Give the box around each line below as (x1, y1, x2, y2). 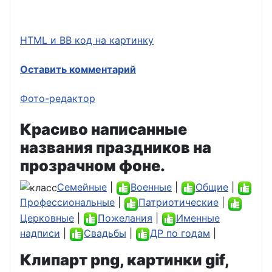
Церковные (20, 211, 74, 224)
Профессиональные (20, 196, 115, 209)
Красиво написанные (20, 120, 187, 138)
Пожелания (98, 211, 152, 224)
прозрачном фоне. (20, 156, 165, 175)
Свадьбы (84, 226, 126, 239)
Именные (176, 211, 220, 224)
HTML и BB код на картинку (20, 33, 154, 46)
